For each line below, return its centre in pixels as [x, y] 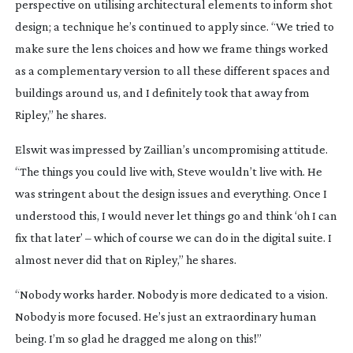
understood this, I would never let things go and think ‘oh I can [176, 215]
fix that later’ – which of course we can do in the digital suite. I [173, 237]
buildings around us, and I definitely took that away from [162, 92]
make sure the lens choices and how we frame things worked [171, 48]
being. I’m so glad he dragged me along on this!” [138, 338]
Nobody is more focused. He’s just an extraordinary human [165, 316]
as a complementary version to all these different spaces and [172, 70]
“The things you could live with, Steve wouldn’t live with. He [168, 171]
